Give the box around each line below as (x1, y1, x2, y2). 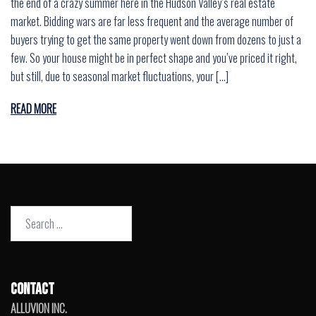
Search (11, 207, 39, 224)
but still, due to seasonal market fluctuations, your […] (11, 68, 229, 85)
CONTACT (11, 280, 54, 300)
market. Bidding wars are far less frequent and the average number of (11, 13, 293, 30)
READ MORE (11, 100, 56, 118)
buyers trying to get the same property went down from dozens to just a (11, 31, 301, 49)
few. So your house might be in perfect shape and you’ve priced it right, (11, 49, 297, 67)
